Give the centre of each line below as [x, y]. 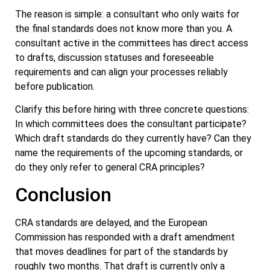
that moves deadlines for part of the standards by [121, 252]
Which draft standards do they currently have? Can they [133, 138]
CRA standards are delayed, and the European [111, 223]
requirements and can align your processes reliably [121, 72]
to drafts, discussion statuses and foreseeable [115, 57]
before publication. [55, 86]
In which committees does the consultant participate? [131, 124]
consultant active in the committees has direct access [132, 43]
